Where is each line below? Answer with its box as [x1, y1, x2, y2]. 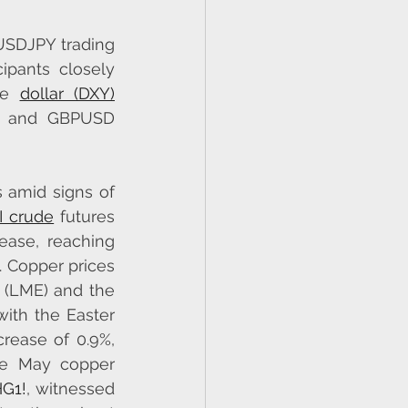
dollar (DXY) [19, 84, 115, 104]
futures [54, 207, 116, 227]
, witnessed [25, 379, 116, 399]
